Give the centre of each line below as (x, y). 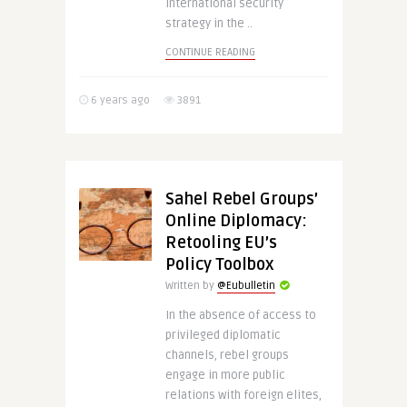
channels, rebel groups (227, 355)
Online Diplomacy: (236, 221)
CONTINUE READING (210, 52)
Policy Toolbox (219, 264)
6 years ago (119, 100)
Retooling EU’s (221, 243)
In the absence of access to (240, 315)
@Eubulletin (246, 286)
